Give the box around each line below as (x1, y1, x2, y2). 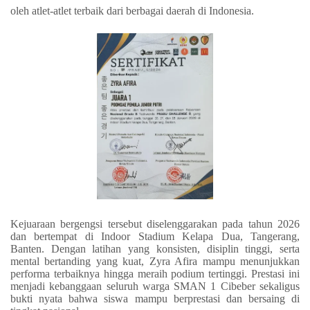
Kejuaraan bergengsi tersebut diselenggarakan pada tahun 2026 (10, 217, 300, 230)
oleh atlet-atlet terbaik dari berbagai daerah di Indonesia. (10, 5, 254, 17)
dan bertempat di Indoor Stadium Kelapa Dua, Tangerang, (10, 230, 300, 242)
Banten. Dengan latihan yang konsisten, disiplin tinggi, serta (10, 242, 300, 255)
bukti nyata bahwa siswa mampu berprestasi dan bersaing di (10, 292, 300, 304)
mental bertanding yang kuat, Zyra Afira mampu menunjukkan (10, 255, 300, 267)
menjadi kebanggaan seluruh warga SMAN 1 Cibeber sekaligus (10, 280, 300, 292)
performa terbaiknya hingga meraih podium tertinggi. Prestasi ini (10, 267, 300, 280)
